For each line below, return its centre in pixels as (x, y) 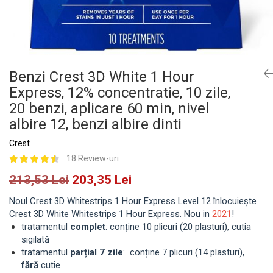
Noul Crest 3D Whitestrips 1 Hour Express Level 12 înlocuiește (133, 201)
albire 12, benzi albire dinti (95, 124)
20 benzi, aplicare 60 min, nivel (109, 108)
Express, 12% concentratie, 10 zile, (120, 93)
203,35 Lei (102, 180)
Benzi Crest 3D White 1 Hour (102, 77)
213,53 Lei (39, 180)
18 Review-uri (93, 158)
